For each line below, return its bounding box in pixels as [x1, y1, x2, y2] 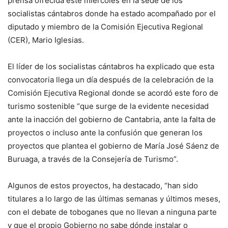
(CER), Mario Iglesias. [8, 35, 84, 45]
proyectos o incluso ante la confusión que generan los [8, 128, 203, 137]
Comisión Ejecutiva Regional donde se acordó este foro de [8, 88, 218, 98]
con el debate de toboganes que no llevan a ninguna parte [8, 207, 217, 217]
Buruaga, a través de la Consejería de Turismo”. [8, 154, 178, 164]
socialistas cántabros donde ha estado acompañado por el [8, 9, 216, 18]
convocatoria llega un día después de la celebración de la [8, 75, 213, 84]
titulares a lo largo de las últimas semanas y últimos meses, [8, 194, 220, 204]
